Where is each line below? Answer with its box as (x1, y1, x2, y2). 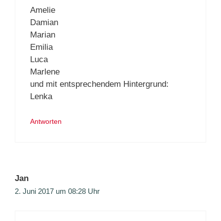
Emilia (30, 42, 53, 52)
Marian (30, 30, 55, 39)
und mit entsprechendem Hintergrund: (30, 79, 169, 89)
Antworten (30, 117, 62, 126)
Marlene (30, 67, 60, 76)
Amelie (30, 5, 55, 15)
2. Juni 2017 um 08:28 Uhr (15, 187, 100, 196)
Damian (30, 17, 58, 27)
